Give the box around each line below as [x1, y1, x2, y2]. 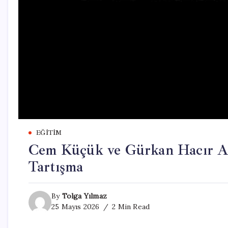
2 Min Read [110, 202, 150, 212]
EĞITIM [36, 129, 62, 137]
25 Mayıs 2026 [51, 202, 100, 212]
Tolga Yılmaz [62, 191, 107, 201]
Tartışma [28, 158, 83, 176]
